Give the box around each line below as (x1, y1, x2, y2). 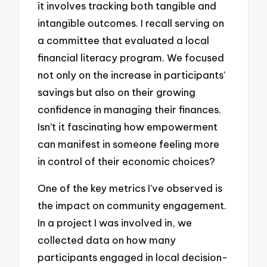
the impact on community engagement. (38, 198, 227, 212)
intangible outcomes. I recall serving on (38, 17, 225, 30)
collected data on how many (38, 233, 176, 246)
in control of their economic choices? (38, 155, 216, 168)
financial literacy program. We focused (38, 51, 225, 64)
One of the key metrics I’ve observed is (38, 181, 223, 194)
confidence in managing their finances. (38, 103, 222, 116)
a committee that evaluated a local (38, 34, 210, 47)
